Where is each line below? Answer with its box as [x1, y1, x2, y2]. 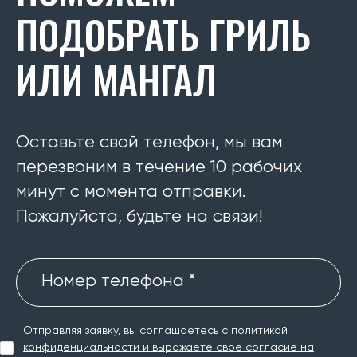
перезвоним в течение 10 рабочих [16, 159, 302, 176]
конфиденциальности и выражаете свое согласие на [23, 342, 314, 353]
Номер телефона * [41, 273, 195, 290]
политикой [231, 325, 288, 336]
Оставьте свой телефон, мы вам [16, 134, 283, 151]
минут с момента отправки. [16, 183, 245, 201]
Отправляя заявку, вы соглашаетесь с [23, 325, 231, 336]
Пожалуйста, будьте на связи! [16, 208, 262, 226]
